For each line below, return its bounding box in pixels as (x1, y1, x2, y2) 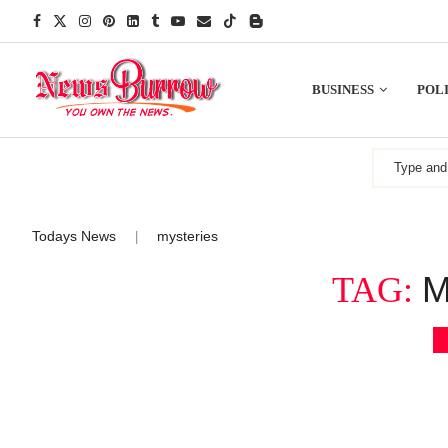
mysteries (157, 227, 218, 244)
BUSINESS (311, 81, 374, 97)
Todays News (32, 227, 116, 244)
